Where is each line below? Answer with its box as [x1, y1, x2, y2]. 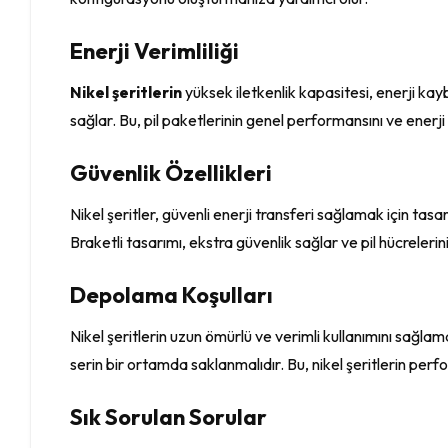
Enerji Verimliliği [70, 36, 240, 65]
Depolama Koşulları [70, 280, 274, 309]
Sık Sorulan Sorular [70, 402, 268, 431]
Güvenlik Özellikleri [70, 158, 273, 187]
